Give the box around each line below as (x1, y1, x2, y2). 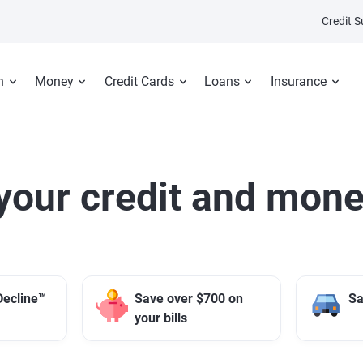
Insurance (270, 74, 327, 89)
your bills (135, 310, 187, 326)
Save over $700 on (135, 291, 243, 306)
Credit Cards (104, 74, 174, 89)
